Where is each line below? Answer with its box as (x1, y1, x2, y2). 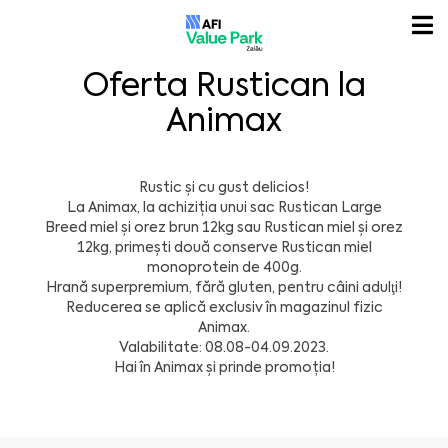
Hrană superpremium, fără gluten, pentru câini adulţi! (46, 278, 402, 297)
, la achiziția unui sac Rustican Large (136, 198, 382, 217)
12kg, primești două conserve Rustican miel (76, 238, 372, 257)
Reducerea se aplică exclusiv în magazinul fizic (65, 298, 383, 317)
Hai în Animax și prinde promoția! (113, 358, 335, 377)
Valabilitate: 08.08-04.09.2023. (119, 338, 329, 357)
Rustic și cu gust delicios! (139, 178, 309, 197)
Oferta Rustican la (82, 63, 366, 107)
